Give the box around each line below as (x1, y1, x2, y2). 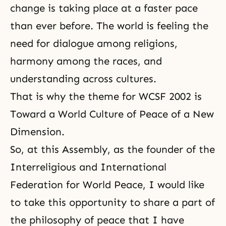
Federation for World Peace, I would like (10, 178, 204, 191)
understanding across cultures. (10, 72, 156, 85)
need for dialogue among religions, (10, 37, 178, 49)
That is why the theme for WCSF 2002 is (10, 90, 202, 102)
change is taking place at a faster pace (10, 2, 198, 14)
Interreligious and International (10, 160, 166, 173)
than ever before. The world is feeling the (10, 19, 208, 32)
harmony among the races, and (10, 54, 162, 67)
